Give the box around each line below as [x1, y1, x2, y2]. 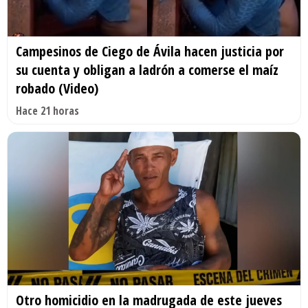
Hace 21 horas [16, 102, 79, 118]
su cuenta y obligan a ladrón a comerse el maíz [16, 60, 278, 79]
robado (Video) [16, 78, 98, 98]
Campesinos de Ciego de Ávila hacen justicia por [16, 41, 284, 60]
